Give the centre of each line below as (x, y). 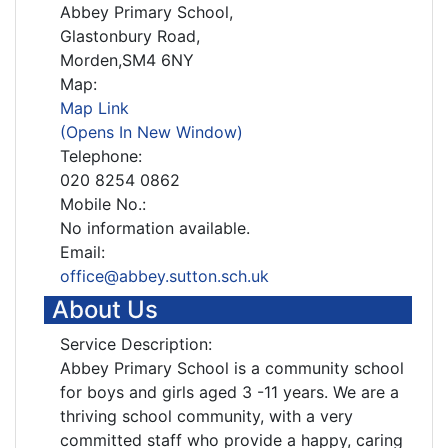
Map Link (94, 108)
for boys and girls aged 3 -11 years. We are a (229, 392)
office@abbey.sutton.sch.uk (164, 276)
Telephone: (101, 156)
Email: (82, 252)
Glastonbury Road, (130, 36)
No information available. (155, 228)
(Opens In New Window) (151, 132)
